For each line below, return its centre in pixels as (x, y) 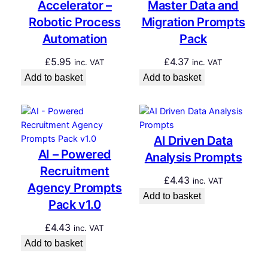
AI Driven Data (193, 141)
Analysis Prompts (193, 158)
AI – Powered (74, 155)
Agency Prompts (75, 188)
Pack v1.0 (75, 205)
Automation (74, 39)
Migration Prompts (193, 22)
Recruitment (75, 171)
